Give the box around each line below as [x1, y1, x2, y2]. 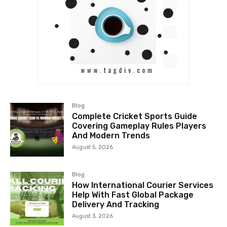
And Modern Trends [72, 130, 150, 140]
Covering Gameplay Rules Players [72, 121, 207, 131]
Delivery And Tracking [72, 199, 160, 209]
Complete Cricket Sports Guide [72, 111, 198, 121]
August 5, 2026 [72, 143, 113, 150]
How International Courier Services [72, 180, 214, 190]
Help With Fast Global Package [72, 190, 194, 200]
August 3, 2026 [72, 212, 113, 219]
